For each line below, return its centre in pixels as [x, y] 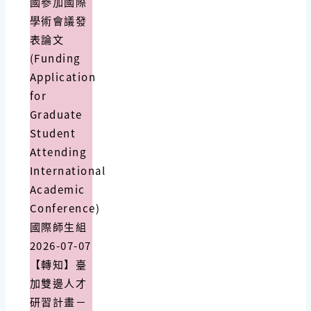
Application [62, 77]
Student [52, 133]
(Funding [55, 58]
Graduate [56, 115]
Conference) [65, 208]
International [67, 171]
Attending [58, 152]
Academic [57, 190]
